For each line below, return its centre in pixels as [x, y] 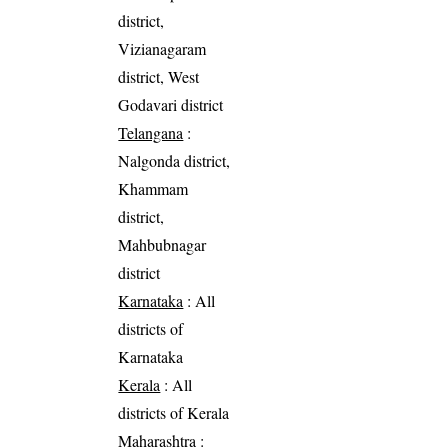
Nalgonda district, [174, 160]
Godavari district [171, 104]
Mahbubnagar [162, 244]
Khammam [153, 188]
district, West [159, 76]
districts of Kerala [174, 412]
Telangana [151, 132]
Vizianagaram [162, 48]
